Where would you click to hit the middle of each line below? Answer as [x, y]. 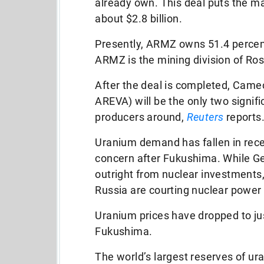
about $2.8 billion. [139, 19]
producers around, [141, 117]
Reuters [205, 117]
